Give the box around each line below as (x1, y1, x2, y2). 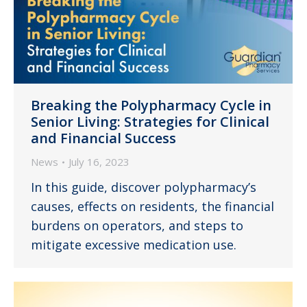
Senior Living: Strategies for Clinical (31, 112, 269, 132)
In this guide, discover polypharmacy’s (31, 179, 256, 196)
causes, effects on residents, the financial (31, 198, 274, 215)
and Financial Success (31, 129, 176, 148)
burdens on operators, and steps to (31, 217, 243, 234)
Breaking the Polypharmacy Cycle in (31, 96, 271, 115)
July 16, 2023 (69, 155, 130, 169)
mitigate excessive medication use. (31, 236, 236, 254)
